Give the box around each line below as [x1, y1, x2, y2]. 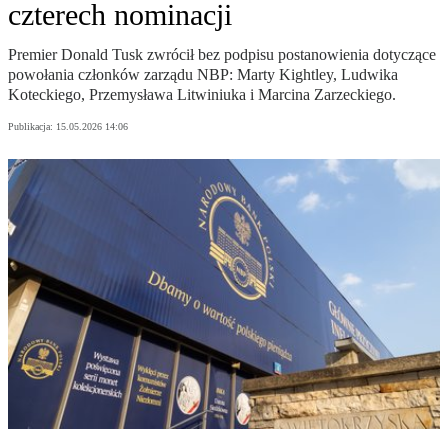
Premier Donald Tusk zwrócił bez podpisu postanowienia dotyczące [8, 46, 436, 64]
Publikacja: [8, 121, 56, 133]
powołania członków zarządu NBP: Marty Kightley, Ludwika [8, 66, 398, 84]
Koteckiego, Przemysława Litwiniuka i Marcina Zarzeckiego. [8, 86, 396, 104]
